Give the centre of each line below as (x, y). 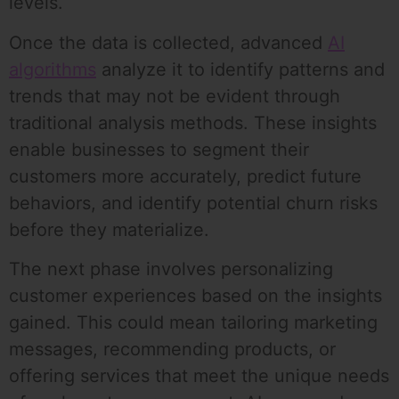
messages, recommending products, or (172, 350)
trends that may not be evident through (175, 96)
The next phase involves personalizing (171, 269)
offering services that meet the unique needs (199, 376)
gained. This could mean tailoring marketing (193, 323)
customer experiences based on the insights (195, 296)
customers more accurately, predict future (185, 176)
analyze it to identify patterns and (240, 69)
